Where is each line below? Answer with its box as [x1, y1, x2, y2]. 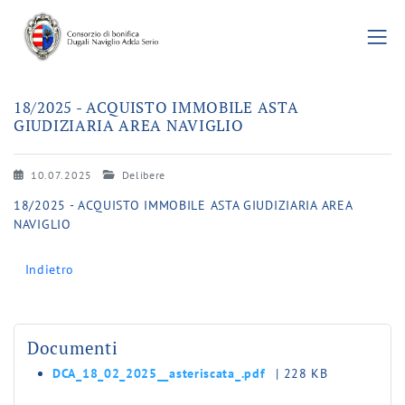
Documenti [27, 335, 118, 359]
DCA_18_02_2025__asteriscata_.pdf [52, 364, 270, 381]
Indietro [24, 260, 75, 278]
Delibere [118, 168, 166, 183]
